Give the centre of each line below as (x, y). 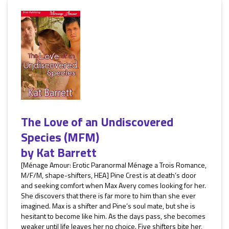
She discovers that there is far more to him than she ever (108, 196)
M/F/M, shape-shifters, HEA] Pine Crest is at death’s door (109, 175)
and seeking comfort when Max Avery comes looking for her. (113, 185)
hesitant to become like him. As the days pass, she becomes (113, 216)
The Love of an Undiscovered (97, 122)
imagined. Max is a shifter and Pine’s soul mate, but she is (108, 206)
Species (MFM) (60, 137)
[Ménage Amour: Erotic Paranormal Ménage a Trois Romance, (114, 165)
